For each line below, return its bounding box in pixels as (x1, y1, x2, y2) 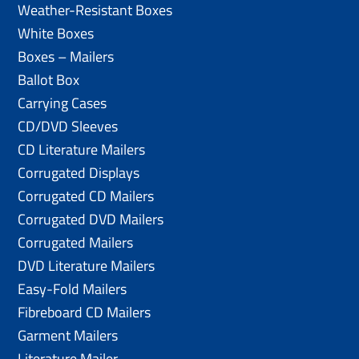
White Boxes (18, 22, 95, 44)
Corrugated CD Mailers (18, 184, 155, 207)
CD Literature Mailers (18, 138, 146, 160)
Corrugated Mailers (18, 231, 134, 253)
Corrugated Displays (18, 161, 140, 184)
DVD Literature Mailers (18, 254, 155, 276)
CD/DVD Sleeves (18, 115, 119, 137)
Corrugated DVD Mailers (18, 208, 164, 230)
